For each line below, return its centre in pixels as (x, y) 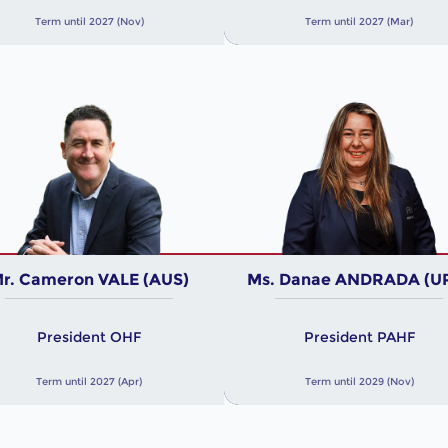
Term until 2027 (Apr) (89, 381)
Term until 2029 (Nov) (359, 381)
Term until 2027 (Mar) (359, 21)
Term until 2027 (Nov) (89, 21)
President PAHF (359, 336)
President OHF (89, 336)
